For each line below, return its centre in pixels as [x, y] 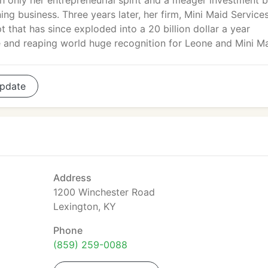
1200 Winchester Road [104, 192]
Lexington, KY [85, 206]
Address [72, 178]
